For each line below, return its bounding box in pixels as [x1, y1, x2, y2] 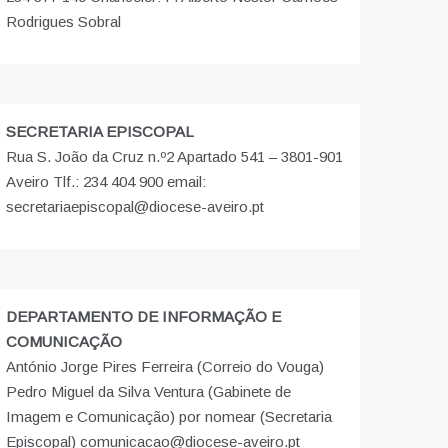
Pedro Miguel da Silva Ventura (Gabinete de [5, 383, 291, 401]
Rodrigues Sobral [5, 13, 121, 31]
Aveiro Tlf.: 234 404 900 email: [5, 173, 206, 191]
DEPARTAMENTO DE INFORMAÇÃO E [5, 308, 281, 326]
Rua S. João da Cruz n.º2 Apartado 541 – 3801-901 [5, 148, 343, 166]
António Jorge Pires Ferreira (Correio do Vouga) [5, 358, 324, 376]
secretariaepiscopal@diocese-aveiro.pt [5, 198, 264, 216]
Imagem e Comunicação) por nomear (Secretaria [5, 408, 332, 426]
